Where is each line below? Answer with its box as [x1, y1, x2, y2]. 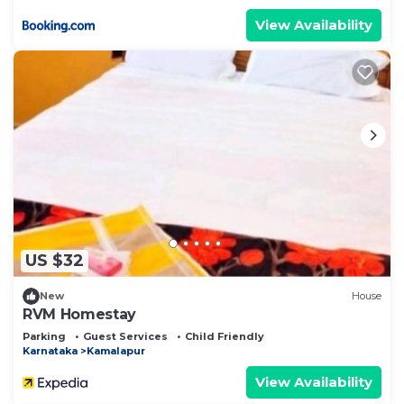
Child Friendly [185, 329, 264, 343]
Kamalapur [87, 344, 145, 357]
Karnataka [23, 344, 78, 357]
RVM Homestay [23, 305, 137, 323]
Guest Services [83, 329, 168, 343]
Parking [23, 329, 66, 343]
